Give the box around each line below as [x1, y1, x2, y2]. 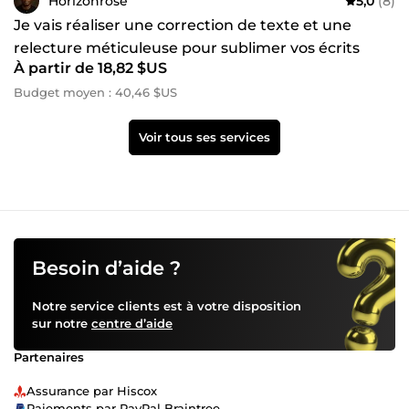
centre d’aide [91, 316, 173, 331]
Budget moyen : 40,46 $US [14, 85, 177, 100]
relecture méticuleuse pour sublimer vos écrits [14, 39, 360, 58]
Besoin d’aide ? [32, 257, 181, 280]
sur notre [32, 316, 91, 331]
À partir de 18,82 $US [14, 59, 167, 78]
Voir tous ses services [139, 130, 270, 145]
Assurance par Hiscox [26, 383, 157, 399]
